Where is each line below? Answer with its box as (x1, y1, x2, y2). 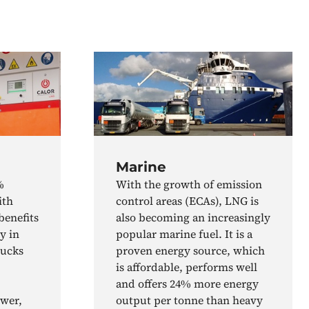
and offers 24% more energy (116, 276, 259, 292)
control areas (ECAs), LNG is (116, 193, 259, 209)
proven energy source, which (116, 243, 265, 259)
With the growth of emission (116, 177, 262, 192)
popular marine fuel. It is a (116, 226, 252, 242)
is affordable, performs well (116, 259, 257, 275)
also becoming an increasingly (116, 210, 270, 226)
